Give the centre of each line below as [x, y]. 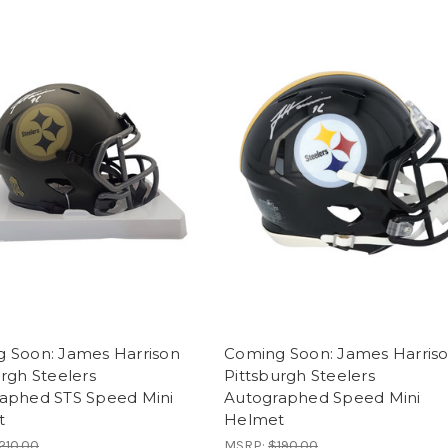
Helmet [254, 420]
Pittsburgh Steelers [299, 376]
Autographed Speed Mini [322, 398]
